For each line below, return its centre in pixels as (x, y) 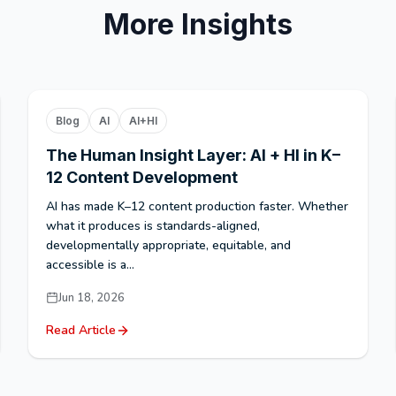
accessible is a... (90, 264)
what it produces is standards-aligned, (153, 225)
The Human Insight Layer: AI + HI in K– (193, 155)
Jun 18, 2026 (91, 297)
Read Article (81, 330)
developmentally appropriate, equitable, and (168, 245)
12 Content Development (142, 177)
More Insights (198, 24)
